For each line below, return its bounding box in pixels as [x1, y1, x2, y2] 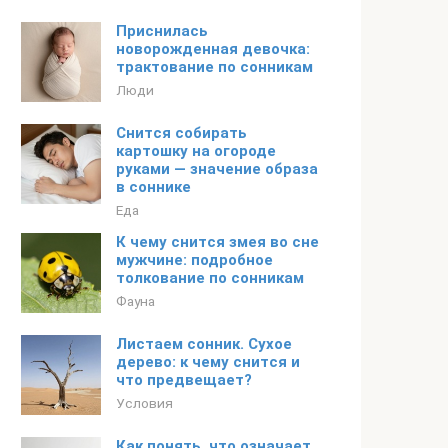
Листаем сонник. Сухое [116, 335, 292, 353]
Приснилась [116, 22, 208, 40]
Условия [116, 395, 173, 411]
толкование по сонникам [116, 269, 304, 287]
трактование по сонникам [116, 58, 313, 76]
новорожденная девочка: [116, 40, 310, 58]
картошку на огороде [116, 142, 276, 160]
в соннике [116, 178, 191, 196]
